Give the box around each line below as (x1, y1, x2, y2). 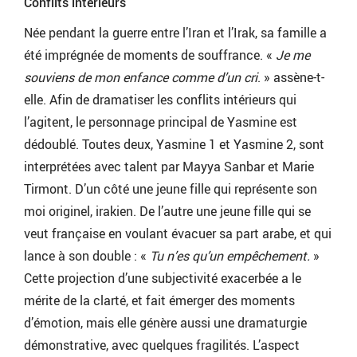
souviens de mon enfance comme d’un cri (24, 69, 257, 87)
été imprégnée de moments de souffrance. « (24, 46, 276, 65)
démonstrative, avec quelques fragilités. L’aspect (24, 336, 300, 355)
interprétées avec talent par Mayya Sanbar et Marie (24, 158, 314, 176)
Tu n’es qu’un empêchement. (150, 247, 313, 265)
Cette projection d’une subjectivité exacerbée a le (24, 269, 301, 288)
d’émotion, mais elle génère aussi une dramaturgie (24, 314, 307, 332)
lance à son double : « (24, 247, 150, 265)
